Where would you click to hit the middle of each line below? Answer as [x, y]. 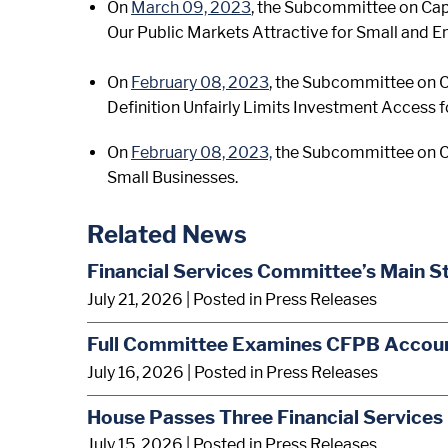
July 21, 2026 [135, 299]
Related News [167, 234]
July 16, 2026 [135, 372]
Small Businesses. [172, 177]
